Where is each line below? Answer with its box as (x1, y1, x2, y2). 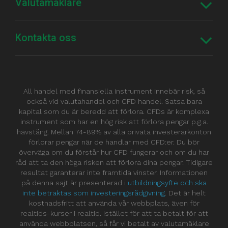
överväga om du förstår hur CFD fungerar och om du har (19, 148, 209, 156)
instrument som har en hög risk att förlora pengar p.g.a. (20, 117, 208, 126)
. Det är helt (165, 188, 206, 197)
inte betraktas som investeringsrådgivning (22, 188, 165, 197)
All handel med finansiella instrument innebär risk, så (23, 87, 205, 95)
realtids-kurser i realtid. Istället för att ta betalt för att (20, 209, 208, 217)
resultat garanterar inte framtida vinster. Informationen (20, 168, 208, 177)
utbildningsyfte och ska (128, 178, 207, 187)
